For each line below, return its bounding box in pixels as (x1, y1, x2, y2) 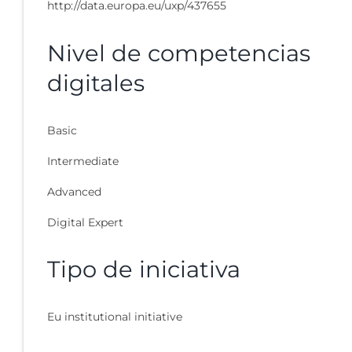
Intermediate (47, 153, 119, 168)
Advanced (47, 184, 101, 199)
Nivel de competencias (47, 38, 310, 67)
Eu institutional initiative (47, 310, 182, 324)
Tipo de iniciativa (47, 255, 240, 283)
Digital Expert (47, 214, 123, 229)
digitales (47, 68, 145, 97)
